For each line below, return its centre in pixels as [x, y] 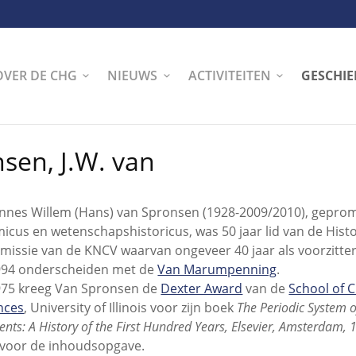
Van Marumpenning [217, 270]
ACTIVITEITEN [229, 75]
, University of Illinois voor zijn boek [131, 308]
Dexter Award [202, 289]
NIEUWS [133, 75]
